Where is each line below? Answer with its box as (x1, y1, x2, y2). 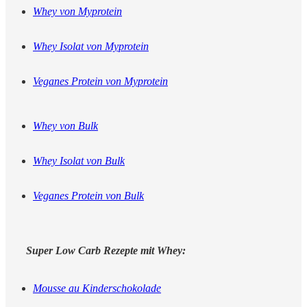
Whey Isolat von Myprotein (33, 40, 149, 53)
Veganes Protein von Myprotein (33, 75, 168, 88)
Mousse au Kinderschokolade (33, 282, 161, 295)
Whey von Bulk (33, 120, 98, 132)
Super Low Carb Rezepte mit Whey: (26, 245, 186, 257)
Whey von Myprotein (33, 5, 122, 18)
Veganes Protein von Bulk (33, 190, 144, 202)
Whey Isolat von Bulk (33, 155, 125, 167)
